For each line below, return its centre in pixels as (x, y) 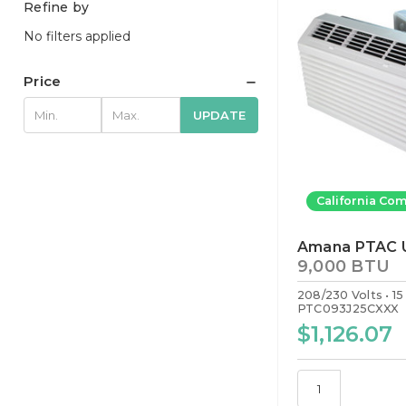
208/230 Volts (340, 295)
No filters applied (77, 36)
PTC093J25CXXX (348, 308)
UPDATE (219, 115)
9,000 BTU (343, 266)
